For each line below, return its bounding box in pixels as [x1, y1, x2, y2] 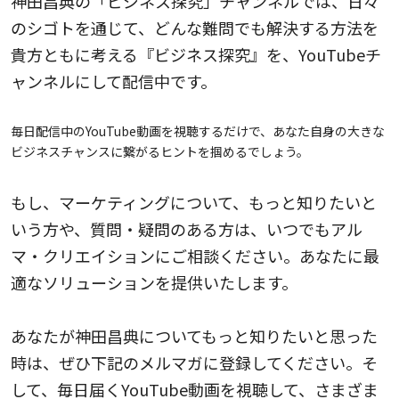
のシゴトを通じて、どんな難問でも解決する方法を [11, 15, 379, 39]
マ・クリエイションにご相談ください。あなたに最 [11, 243, 379, 267]
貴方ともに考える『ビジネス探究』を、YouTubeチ [11, 42, 381, 66]
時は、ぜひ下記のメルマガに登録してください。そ [11, 350, 378, 374]
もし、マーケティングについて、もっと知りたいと [11, 190, 377, 214]
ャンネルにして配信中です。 [11, 69, 216, 93]
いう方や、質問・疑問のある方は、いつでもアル [11, 216, 362, 240]
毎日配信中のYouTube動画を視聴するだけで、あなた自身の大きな [11, 121, 385, 140]
